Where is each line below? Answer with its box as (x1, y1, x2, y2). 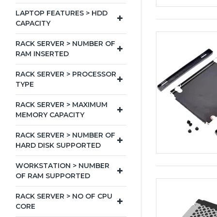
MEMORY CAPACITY (15, 110, 84, 119)
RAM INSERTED (15, 49, 69, 58)
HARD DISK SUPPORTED (15, 141, 101, 150)
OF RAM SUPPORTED (15, 171, 90, 180)
